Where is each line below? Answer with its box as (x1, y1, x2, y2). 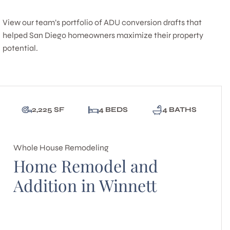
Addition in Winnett (13, 174, 157, 196)
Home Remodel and (13, 155, 159, 177)
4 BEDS (99, 105, 128, 114)
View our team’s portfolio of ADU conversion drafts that (3, 17, 202, 27)
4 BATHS (162, 105, 197, 114)
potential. (3, 43, 39, 53)
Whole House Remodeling (13, 143, 109, 152)
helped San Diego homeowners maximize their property (3, 30, 204, 40)
